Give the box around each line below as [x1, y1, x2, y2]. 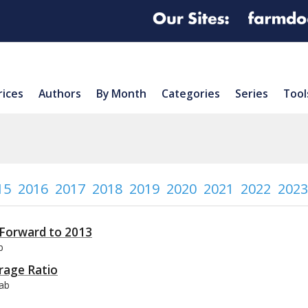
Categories [162, 85, 220, 101]
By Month [96, 85, 146, 101]
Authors [38, 85, 81, 101]
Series [235, 85, 268, 101]
